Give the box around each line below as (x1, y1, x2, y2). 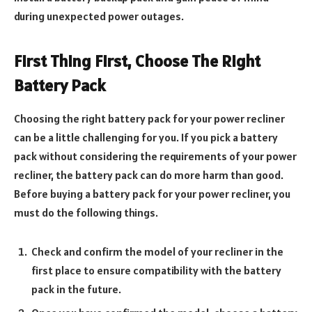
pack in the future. (31, 282, 121, 297)
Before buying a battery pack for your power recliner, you (14, 187, 290, 201)
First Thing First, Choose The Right (14, 49, 260, 72)
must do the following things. (14, 205, 158, 220)
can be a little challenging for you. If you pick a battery (14, 130, 278, 145)
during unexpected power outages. (14, 9, 184, 24)
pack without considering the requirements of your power (14, 149, 297, 164)
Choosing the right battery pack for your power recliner (14, 111, 285, 126)
